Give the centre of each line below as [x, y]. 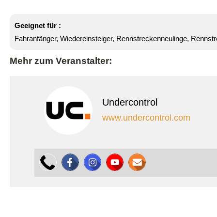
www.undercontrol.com [146, 117]
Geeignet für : [38, 25]
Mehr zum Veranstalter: [61, 61]
